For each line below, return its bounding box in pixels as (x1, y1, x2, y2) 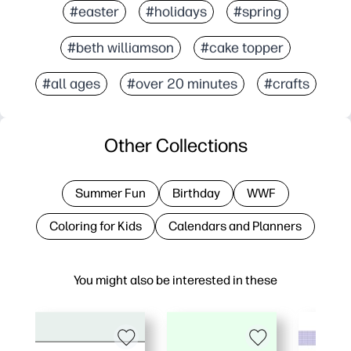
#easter (70, 2, 119, 20)
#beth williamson (67, 38, 174, 56)
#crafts (263, 74, 309, 92)
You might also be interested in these (74, 272, 277, 288)
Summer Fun (75, 185, 146, 201)
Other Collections (103, 133, 248, 157)
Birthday (172, 185, 220, 201)
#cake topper (201, 38, 284, 56)
